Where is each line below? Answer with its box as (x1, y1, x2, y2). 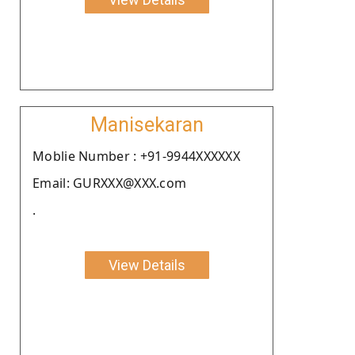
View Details (108, 256, 185, 273)
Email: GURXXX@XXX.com (32, 174, 187, 192)
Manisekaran (90, 113, 204, 136)
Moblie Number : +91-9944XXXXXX (32, 147, 240, 165)
